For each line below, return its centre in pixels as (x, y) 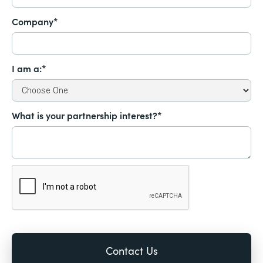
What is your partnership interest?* (87, 115)
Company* (35, 21)
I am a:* (29, 68)
